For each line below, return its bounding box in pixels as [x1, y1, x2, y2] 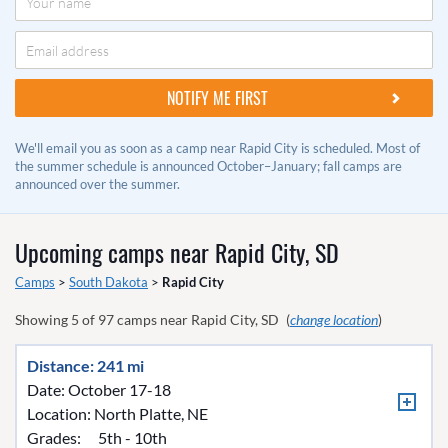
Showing [15, 311, 71, 328]
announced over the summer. [15, 176, 180, 192]
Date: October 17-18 [27, 380, 171, 399]
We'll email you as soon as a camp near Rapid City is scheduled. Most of [15, 140, 420, 156]
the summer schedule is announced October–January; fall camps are [15, 158, 402, 174]
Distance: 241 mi [27, 356, 144, 375]
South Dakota [69, 274, 148, 290]
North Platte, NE [94, 404, 208, 423]
